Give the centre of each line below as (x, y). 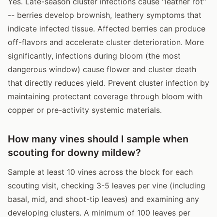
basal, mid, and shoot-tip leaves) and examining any (103, 199)
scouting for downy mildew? (74, 152)
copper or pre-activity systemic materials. (85, 110)
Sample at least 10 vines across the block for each (100, 172)
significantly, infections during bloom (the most (94, 55)
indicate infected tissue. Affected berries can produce (107, 28)
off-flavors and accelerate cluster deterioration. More (106, 42)
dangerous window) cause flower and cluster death (102, 69)
